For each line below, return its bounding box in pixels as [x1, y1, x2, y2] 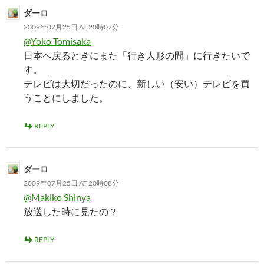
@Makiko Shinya [24, 192, 91, 203]
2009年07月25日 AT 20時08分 [24, 179, 119, 187]
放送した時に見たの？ [24, 206, 118, 217]
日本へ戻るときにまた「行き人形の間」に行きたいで [24, 49, 250, 61]
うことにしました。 [24, 92, 108, 103]
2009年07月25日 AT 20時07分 [24, 22, 119, 31]
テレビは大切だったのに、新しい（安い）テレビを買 [24, 78, 250, 89]
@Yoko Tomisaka [24, 35, 91, 47]
